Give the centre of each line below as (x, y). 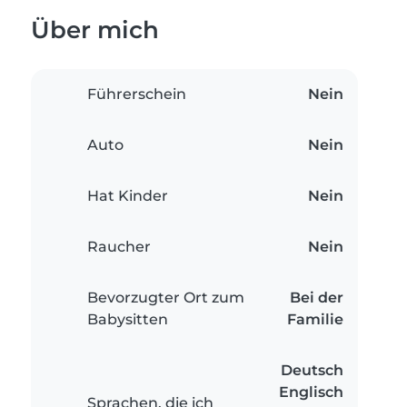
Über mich (95, 30)
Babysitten (128, 320)
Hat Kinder (128, 196)
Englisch (311, 392)
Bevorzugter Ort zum (166, 298)
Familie (315, 320)
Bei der (317, 298)
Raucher (119, 247)
